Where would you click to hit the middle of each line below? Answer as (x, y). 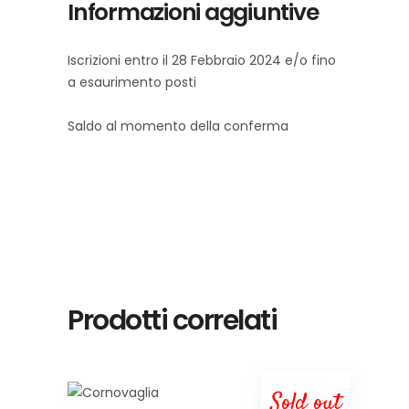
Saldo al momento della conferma (178, 126)
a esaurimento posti (132, 82)
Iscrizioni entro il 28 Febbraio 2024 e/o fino (202, 60)
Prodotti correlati (172, 320)
